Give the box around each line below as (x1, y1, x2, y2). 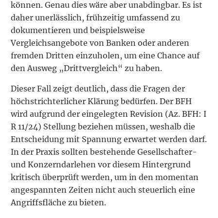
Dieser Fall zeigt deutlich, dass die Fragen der (11, 83, 185, 93)
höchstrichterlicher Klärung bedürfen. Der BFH (11, 96, 192, 106)
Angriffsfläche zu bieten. (11, 197, 107, 207)
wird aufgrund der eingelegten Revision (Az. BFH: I (11, 109, 207, 119)
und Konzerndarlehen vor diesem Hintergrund (11, 159, 191, 169)
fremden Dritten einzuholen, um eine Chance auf (11, 50, 200, 60)
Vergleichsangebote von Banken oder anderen (11, 37, 190, 48)
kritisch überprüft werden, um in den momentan (11, 172, 199, 182)
